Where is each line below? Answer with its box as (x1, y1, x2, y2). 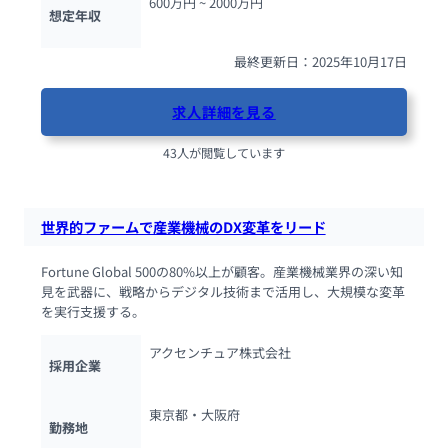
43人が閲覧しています (163, 144, 285, 163)
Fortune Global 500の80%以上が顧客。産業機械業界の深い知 (40, 262, 403, 282)
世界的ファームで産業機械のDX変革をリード (40, 215, 326, 237)
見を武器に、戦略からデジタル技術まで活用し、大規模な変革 (40, 282, 405, 302)
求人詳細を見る (172, 101, 276, 123)
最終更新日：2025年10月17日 (234, 51, 408, 71)
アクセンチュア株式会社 (148, 342, 291, 362)
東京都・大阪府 (148, 405, 240, 425)
